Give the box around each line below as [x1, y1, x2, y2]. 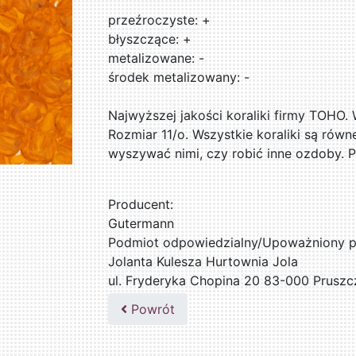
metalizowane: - [108, 50, 205, 67]
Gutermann [108, 215, 175, 232]
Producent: [108, 196, 174, 213]
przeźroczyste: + [108, 12, 211, 29]
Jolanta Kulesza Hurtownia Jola [108, 253, 299, 270]
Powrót [127, 301, 176, 318]
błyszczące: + [108, 31, 192, 48]
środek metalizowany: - [108, 69, 250, 86]
